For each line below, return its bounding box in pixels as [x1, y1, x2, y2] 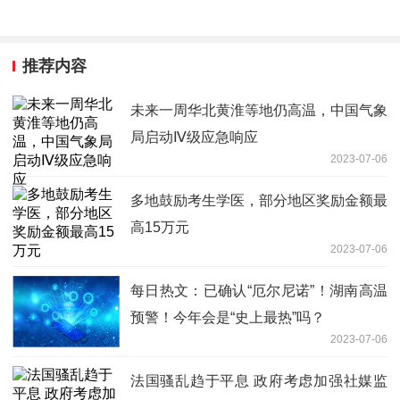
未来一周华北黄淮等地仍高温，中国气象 [130, 102, 387, 118]
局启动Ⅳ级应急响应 [130, 129, 258, 145]
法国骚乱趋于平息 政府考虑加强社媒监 [130, 372, 387, 388]
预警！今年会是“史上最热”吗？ [130, 309, 325, 325]
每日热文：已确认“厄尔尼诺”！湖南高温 [130, 282, 387, 298]
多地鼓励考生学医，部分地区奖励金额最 [130, 192, 387, 208]
